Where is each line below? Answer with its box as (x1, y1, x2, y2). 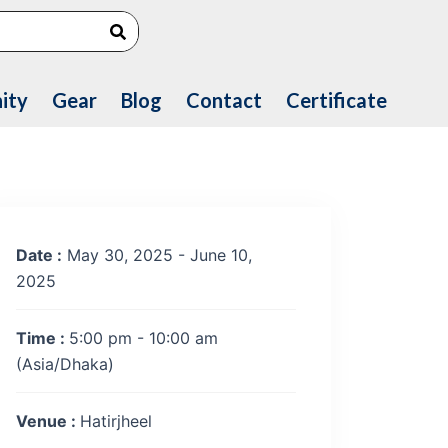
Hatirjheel (80, 411, 152, 431)
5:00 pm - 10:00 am (69, 328, 218, 348)
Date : (16, 245, 62, 265)
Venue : (16, 411, 80, 431)
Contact (185, 88, 262, 112)
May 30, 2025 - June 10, (62, 245, 252, 265)
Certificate (285, 88, 387, 112)
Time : (16, 328, 69, 348)
